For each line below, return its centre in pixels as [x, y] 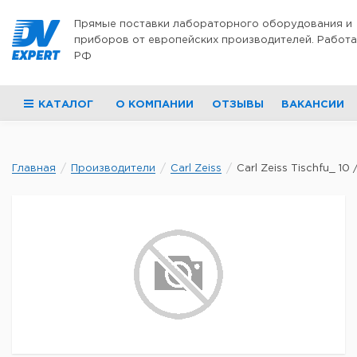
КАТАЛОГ [66, 105]
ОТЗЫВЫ [237, 105]
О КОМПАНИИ [155, 105]
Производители [113, 169]
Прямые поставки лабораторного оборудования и [213, 24]
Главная [34, 169]
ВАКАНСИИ [312, 105]
